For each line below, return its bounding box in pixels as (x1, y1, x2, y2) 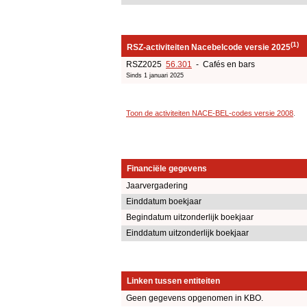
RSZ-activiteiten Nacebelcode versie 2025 (127, 42, 291, 52)
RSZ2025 (126, 59, 166, 69)
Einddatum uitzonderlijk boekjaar (126, 228, 249, 238)
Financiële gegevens (127, 164, 207, 174)
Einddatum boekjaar (126, 197, 201, 207)
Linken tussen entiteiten (127, 276, 220, 286)
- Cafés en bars (192, 59, 255, 69)
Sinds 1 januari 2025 (126, 71, 184, 79)
